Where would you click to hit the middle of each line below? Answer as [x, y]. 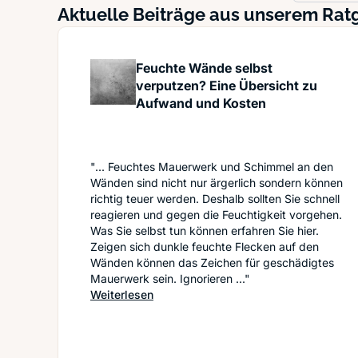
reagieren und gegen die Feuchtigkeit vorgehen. [216, 215]
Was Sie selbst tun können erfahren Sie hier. [205, 231]
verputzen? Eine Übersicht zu [227, 86]
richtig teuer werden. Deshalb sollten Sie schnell [215, 199]
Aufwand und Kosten [201, 103]
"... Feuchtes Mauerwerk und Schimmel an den [212, 167]
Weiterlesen [122, 294]
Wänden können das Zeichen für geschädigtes [212, 263]
